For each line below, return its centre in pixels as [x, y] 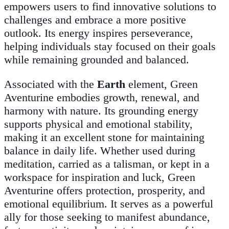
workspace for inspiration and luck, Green [100, 177]
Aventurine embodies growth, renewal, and [102, 98]
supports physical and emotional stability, [98, 124]
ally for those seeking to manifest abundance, [107, 217]
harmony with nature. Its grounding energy [101, 111]
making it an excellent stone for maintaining [104, 138]
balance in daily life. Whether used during [100, 151]
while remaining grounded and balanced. [97, 60]
